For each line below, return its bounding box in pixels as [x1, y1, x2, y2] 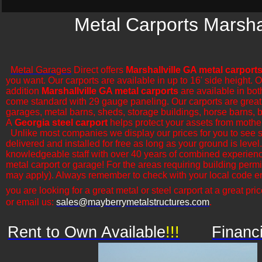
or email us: [6, 197, 56, 207]
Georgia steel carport [15, 118, 108, 127]
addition [6, 86, 42, 96]
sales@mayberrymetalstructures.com [56, 197, 209, 207]
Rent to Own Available [8, 223, 166, 241]
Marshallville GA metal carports [42, 86, 178, 96]
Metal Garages [11, 65, 71, 75]
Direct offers [71, 65, 126, 75]
